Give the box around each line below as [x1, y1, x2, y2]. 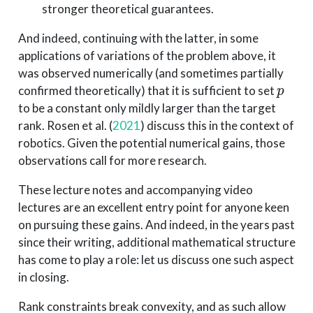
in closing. [17, 269, 69, 284]
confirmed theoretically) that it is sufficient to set [17, 82, 277, 98]
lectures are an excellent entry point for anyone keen [17, 199, 289, 214]
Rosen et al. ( [46, 117, 112, 133]
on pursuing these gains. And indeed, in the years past [17, 217, 295, 232]
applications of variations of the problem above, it [17, 48, 276, 63]
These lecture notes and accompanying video [17, 182, 253, 197]
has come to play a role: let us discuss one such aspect [17, 252, 294, 267]
